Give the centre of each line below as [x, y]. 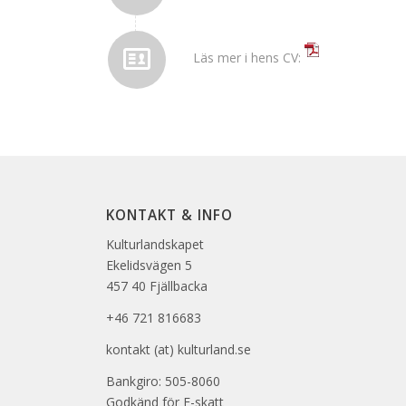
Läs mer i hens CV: [249, 58]
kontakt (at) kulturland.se [179, 349]
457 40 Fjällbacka [157, 285]
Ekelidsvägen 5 [150, 265]
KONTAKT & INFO [170, 216]
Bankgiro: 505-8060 [164, 381]
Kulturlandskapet [155, 244]
